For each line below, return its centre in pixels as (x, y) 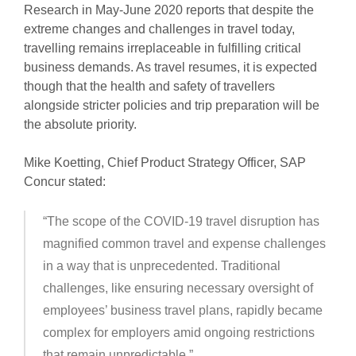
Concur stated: (64, 182)
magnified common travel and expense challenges (184, 244)
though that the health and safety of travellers (149, 87)
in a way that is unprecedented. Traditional (161, 266)
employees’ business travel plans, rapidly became (182, 311)
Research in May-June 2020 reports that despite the (168, 10)
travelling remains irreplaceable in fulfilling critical (162, 48)
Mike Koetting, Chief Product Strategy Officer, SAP (164, 163)
